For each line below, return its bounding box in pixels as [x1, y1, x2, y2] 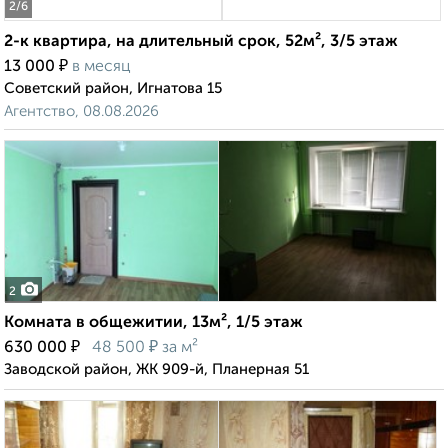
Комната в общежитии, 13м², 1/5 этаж [4, 315, 303, 332]
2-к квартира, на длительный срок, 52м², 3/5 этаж [4, 34, 398, 51]
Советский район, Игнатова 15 [4, 81, 222, 97]
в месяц [72, 59, 131, 76]
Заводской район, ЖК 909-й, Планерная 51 [4, 362, 309, 378]
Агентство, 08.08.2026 [4, 104, 159, 120]
